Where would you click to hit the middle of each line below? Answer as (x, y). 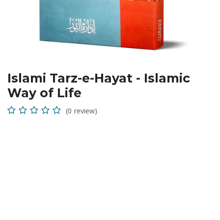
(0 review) (82, 111)
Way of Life (44, 93)
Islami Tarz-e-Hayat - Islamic (99, 78)
